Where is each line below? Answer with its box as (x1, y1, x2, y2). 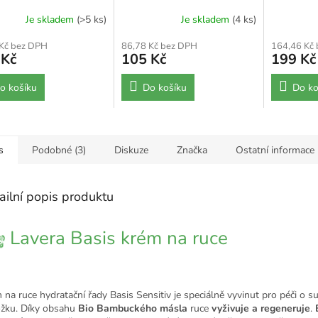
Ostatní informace (236, 143, 314, 157)
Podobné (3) (32, 143, 86, 157)
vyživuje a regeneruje (212, 301, 310, 315)
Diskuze (114, 143, 148, 157)
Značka (177, 143, 207, 157)
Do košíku (142, 80, 187, 94)
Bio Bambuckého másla (78, 301, 187, 315)
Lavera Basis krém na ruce (5, 226, 233, 251)
